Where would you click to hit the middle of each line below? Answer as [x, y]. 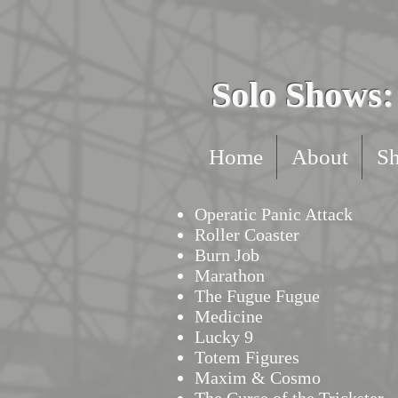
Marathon [232, 275]
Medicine [231, 316]
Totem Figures [247, 357]
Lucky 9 [226, 337]
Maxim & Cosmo [260, 378]
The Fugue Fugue [259, 296]
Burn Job [229, 255]
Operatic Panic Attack [274, 214]
